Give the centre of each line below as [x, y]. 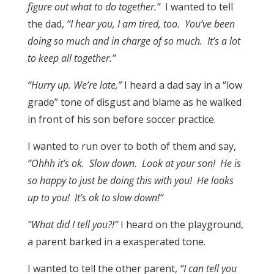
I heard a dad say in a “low [182, 85]
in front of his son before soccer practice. [121, 119]
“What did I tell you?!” [72, 224]
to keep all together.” [71, 58]
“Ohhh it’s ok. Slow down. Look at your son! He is [134, 163]
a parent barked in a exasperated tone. [116, 241]
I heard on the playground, [180, 224]
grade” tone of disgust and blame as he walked [134, 102]
